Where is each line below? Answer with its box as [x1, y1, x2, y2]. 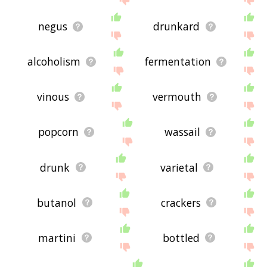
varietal [160, 160, 198, 175]
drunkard [153, 19, 200, 34]
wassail [164, 125, 200, 139]
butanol [37, 195, 77, 210]
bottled [162, 230, 200, 245]
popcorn [38, 125, 79, 139]
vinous [36, 89, 69, 104]
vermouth [152, 89, 201, 104]
